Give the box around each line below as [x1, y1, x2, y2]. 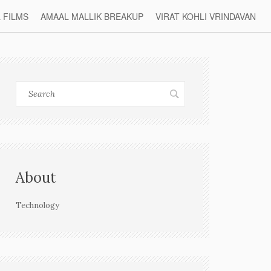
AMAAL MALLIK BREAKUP [41, 10, 143, 22]
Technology [16, 200, 59, 211]
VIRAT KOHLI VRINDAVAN [155, 10, 256, 22]
